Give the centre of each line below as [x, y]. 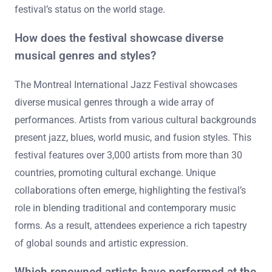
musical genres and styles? [85, 56]
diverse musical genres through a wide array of [114, 103]
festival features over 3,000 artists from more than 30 [128, 155]
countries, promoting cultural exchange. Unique [115, 173]
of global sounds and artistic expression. [101, 243]
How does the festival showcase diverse [119, 38]
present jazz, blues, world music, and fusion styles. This [133, 138]
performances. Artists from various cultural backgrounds [135, 120]
